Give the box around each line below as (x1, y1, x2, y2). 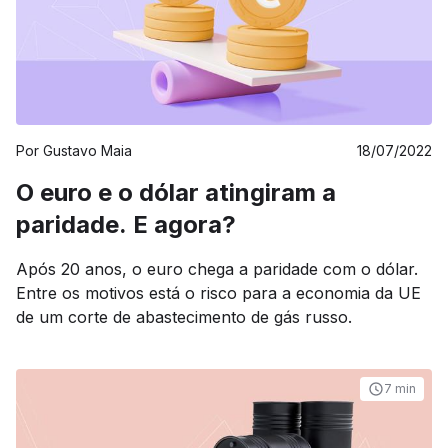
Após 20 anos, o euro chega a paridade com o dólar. (16, 259, 418, 279)
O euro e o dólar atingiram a (16, 178, 336, 207)
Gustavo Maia (43, 142, 132, 159)
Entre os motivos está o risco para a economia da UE (16, 283, 421, 303)
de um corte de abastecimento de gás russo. (16, 307, 352, 327)
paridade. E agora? (16, 210, 236, 239)
